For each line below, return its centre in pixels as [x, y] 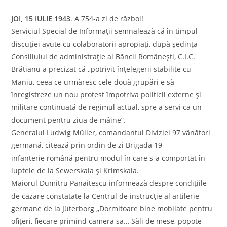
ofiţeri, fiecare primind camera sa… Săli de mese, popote [107, 221]
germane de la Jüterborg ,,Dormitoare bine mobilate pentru [112, 208]
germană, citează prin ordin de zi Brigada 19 [87, 145]
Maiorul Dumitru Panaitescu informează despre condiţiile [109, 183]
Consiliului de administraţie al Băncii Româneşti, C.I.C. [103, 56]
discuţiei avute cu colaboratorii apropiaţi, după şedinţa [105, 44]
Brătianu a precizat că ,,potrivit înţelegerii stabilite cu [101, 69]
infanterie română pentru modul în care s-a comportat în [108, 158]
